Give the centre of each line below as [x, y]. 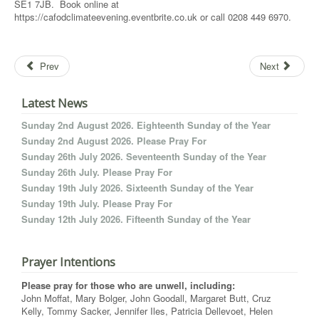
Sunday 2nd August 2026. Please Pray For [114, 141]
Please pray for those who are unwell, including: [128, 285]
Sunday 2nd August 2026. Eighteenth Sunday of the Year [146, 125]
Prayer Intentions [68, 262]
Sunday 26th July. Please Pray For [97, 172]
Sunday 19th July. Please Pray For [97, 203]
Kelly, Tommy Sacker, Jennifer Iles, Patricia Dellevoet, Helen [147, 311]
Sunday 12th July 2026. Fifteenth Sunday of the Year [136, 219]
